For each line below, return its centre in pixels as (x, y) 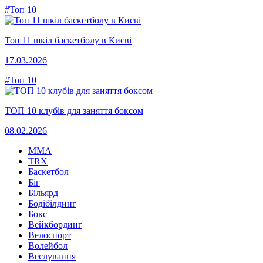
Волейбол (48, 245)
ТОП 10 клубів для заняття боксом (74, 110)
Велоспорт (50, 235)
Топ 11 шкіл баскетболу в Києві (68, 40)
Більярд (43, 193)
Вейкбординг (55, 224)
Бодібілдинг (52, 203)
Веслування (52, 256)
